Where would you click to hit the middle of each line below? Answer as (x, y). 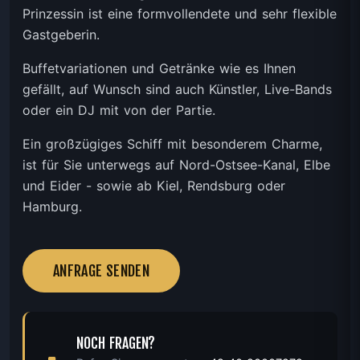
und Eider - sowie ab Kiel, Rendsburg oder (154, 185)
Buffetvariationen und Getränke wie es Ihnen (159, 68)
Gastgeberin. (61, 34)
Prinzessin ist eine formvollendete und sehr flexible (180, 13)
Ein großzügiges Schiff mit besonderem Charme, (172, 143)
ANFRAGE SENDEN (102, 270)
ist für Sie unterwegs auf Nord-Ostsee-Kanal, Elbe (176, 164)
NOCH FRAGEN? (116, 343)
